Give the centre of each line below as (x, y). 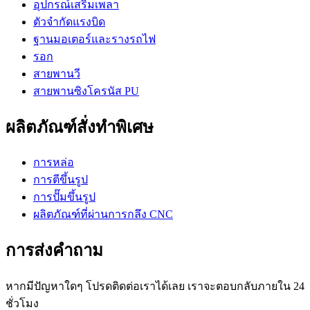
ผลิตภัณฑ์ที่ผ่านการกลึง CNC (103, 215)
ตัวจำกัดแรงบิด (69, 21)
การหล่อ (54, 163)
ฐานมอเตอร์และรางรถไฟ (94, 39)
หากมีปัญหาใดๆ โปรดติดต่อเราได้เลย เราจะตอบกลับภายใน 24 (155, 286)
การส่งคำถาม (54, 251)
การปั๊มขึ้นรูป (64, 197)
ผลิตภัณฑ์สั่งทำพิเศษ (80, 127)
